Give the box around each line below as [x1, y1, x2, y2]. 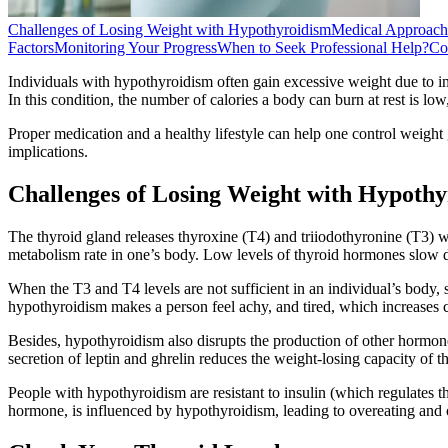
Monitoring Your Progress [54, 38, 217, 56]
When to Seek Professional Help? [217, 38, 429, 56]
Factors [8, 38, 54, 56]
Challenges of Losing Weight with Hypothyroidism [8, 20, 331, 38]
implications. [8, 142, 88, 160]
